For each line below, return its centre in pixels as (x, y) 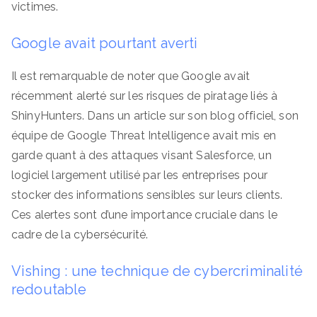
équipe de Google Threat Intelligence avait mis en (144, 135)
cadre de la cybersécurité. (80, 234)
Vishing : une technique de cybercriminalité (157, 271)
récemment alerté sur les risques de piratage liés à (145, 96)
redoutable (49, 289)
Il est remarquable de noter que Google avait (131, 76)
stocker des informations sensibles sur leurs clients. (147, 195)
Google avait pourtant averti (105, 43)
